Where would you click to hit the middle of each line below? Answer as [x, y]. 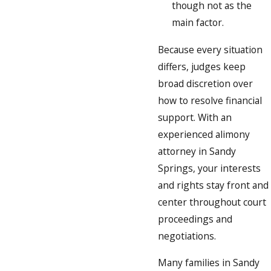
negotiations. [187, 236]
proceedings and [195, 219]
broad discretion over [205, 83]
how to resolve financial [210, 100]
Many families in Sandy [209, 262]
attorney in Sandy [197, 151]
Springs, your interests [209, 168]
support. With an [195, 117]
